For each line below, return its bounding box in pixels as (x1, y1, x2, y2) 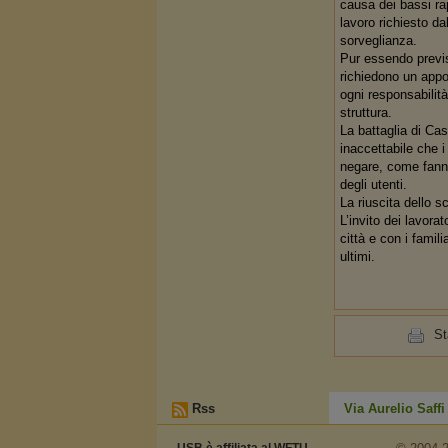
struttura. (339, 105, 392, 120)
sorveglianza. (339, 33, 417, 48)
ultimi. (339, 249, 375, 264)
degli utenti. (339, 177, 407, 192)
